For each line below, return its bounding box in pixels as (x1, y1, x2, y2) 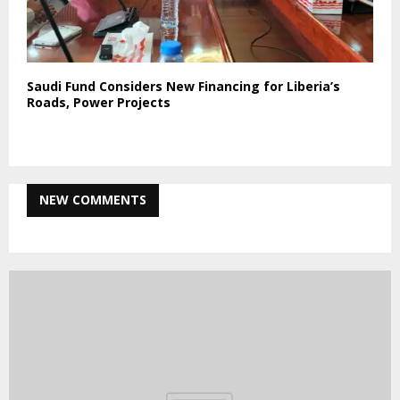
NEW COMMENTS (39, 191, 146, 209)
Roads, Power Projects (27, 94, 171, 112)
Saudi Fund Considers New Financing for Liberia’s (27, 78, 340, 96)
